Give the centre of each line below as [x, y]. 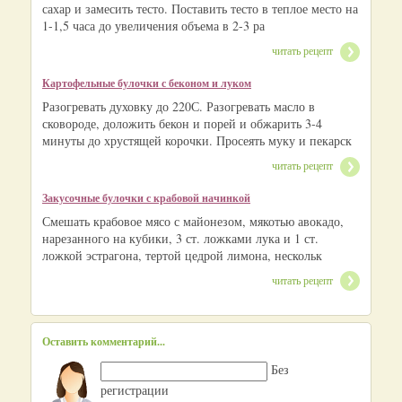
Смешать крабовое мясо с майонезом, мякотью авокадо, [193, 221]
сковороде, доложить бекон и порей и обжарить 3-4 [182, 123]
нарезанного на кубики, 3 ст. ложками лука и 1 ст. [180, 238]
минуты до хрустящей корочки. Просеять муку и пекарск [197, 140]
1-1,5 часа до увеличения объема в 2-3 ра [153, 25]
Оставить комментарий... [104, 342]
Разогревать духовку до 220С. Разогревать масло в [179, 106]
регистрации [135, 390]
